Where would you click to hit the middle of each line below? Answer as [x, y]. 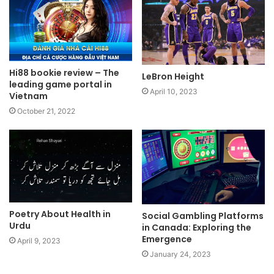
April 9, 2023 [39, 241]
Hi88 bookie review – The [64, 72]
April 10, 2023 [174, 91]
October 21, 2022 [46, 111]
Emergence [167, 239]
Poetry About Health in [60, 214]
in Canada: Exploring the [197, 228]
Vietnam [28, 96]
